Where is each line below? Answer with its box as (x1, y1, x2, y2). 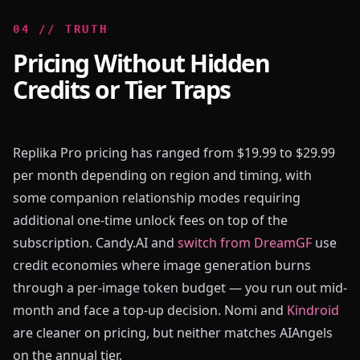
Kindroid (287, 301, 339, 319)
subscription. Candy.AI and (13, 234, 178, 252)
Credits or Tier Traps (13, 73, 231, 106)
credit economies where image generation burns (13, 256, 311, 274)
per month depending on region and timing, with (13, 166, 312, 184)
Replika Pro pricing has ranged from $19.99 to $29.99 (13, 144, 335, 162)
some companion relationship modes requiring (13, 189, 301, 207)
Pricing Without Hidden (13, 47, 269, 80)
